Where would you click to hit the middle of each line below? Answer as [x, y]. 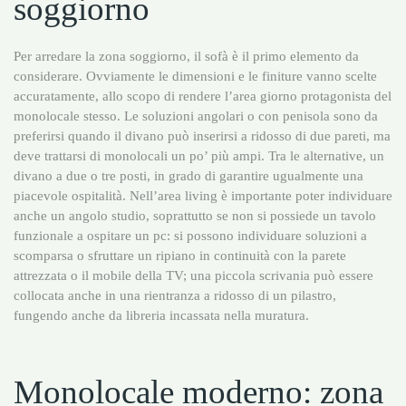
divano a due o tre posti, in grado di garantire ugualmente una [188, 175]
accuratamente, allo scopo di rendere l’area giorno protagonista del [203, 95]
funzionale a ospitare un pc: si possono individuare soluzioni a [190, 235]
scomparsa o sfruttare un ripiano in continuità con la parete [180, 255]
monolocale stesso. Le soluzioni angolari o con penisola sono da [196, 115]
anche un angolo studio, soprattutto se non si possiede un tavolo [195, 215]
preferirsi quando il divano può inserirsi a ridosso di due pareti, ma [202, 135]
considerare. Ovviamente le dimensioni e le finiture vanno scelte [195, 75]
